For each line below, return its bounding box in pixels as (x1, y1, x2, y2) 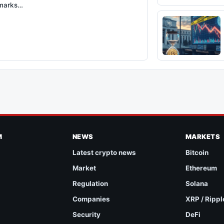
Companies (72, 194, 110, 203)
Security (72, 210, 100, 218)
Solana (185, 179, 208, 187)
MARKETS (185, 132, 220, 140)
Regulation (72, 179, 108, 187)
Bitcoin (185, 148, 208, 156)
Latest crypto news (72, 148, 136, 156)
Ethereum (185, 163, 217, 172)
